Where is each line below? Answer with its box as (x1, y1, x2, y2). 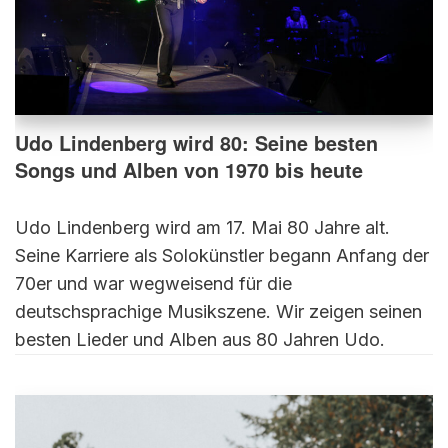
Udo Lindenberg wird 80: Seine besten (15, 128, 378, 157)
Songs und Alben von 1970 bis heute (15, 155, 363, 184)
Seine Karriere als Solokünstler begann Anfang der (15, 244, 429, 266)
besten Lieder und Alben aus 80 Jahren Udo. (15, 328, 385, 350)
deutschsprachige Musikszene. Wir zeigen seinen (15, 300, 422, 322)
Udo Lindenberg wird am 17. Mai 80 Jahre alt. (15, 216, 390, 238)
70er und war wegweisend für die (15, 272, 292, 294)
